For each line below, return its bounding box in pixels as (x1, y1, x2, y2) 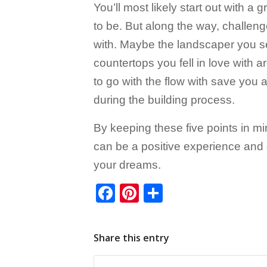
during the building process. (94, 93, 235, 106)
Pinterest (139, 182, 215, 204)
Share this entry (94, 231, 169, 245)
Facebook (115, 182, 200, 204)
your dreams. (94, 159, 161, 172)
